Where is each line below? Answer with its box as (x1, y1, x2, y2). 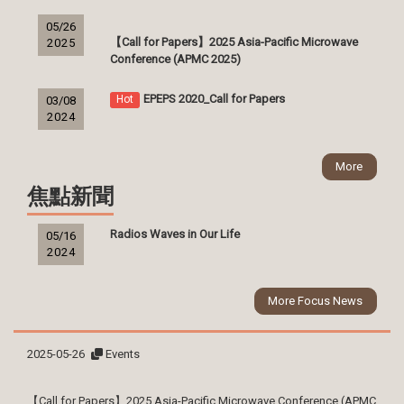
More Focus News (268, 294, 363, 308)
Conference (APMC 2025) (109, 51, 241, 66)
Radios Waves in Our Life (109, 226, 240, 241)
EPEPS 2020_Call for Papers (143, 92, 286, 106)
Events (105, 347, 140, 362)
